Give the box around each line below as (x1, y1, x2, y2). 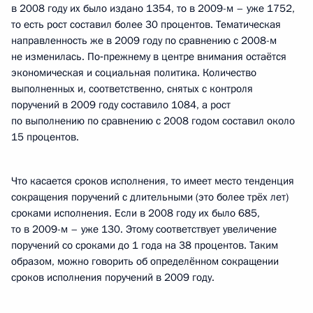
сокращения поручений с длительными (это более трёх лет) (11, 190, 289, 204)
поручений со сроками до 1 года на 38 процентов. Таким (11, 238, 278, 252)
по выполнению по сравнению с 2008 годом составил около (11, 114, 295, 128)
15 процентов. (11, 130, 79, 144)
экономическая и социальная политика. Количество (11, 66, 256, 80)
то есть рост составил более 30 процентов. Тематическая (11, 17, 281, 31)
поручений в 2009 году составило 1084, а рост (11, 98, 231, 112)
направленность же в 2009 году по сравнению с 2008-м (11, 34, 277, 48)
